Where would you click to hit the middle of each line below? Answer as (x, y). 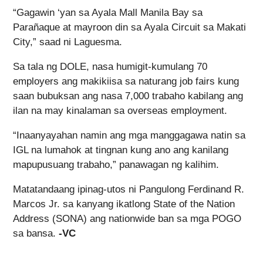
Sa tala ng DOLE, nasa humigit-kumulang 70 (110, 67)
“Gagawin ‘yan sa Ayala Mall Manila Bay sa (108, 13)
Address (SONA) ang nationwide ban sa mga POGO (127, 219)
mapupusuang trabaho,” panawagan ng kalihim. (116, 165)
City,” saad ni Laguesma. (68, 42)
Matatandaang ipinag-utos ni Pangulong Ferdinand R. (129, 190)
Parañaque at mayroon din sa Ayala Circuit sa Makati (129, 28)
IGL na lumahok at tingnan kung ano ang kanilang (121, 150)
